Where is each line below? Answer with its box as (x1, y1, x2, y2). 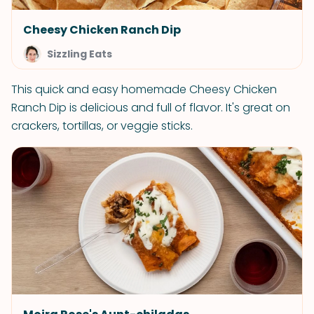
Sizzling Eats (47, 47, 112, 61)
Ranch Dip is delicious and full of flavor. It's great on (11, 100, 290, 116)
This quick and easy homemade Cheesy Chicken (11, 81, 277, 97)
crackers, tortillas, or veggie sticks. (11, 118, 193, 134)
